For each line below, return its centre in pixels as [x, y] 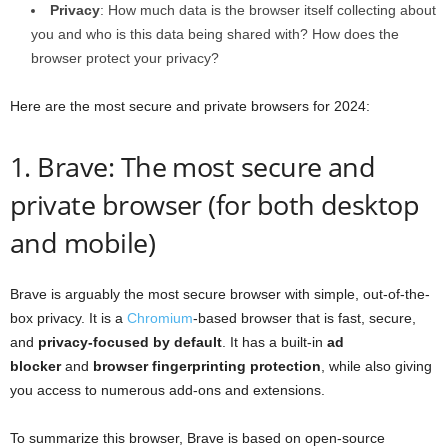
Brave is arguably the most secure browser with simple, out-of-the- [220, 294]
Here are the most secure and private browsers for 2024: [190, 106]
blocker [35, 366]
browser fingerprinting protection [207, 366]
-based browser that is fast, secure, [304, 318]
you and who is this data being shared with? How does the [215, 34]
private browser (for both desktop [215, 205]
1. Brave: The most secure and [193, 167]
